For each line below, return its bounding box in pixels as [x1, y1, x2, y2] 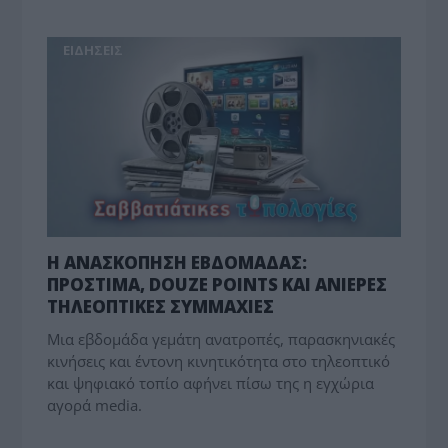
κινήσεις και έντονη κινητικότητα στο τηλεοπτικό [47, 351, 391, 372]
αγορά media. [47, 395, 143, 416]
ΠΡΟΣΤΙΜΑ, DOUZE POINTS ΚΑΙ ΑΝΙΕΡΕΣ [47, 273, 388, 297]
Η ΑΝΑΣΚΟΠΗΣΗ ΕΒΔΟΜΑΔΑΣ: [47, 251, 308, 275]
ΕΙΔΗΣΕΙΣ [63, 41, 124, 60]
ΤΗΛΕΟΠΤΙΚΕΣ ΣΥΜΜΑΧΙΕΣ [47, 295, 275, 319]
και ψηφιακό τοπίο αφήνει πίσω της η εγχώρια [47, 373, 375, 394]
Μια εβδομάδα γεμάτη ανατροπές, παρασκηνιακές [47, 329, 396, 350]
